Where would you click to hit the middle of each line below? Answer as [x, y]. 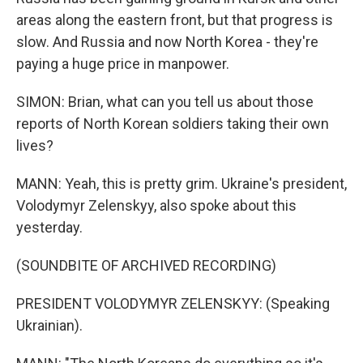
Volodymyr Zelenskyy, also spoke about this [156, 205]
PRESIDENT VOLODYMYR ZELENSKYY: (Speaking [173, 303]
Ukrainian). [49, 325]
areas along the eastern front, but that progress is [175, 20]
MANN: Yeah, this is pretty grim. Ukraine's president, [181, 184]
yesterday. [49, 227]
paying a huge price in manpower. [123, 64]
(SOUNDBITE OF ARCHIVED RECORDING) [146, 265]
